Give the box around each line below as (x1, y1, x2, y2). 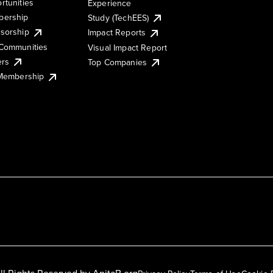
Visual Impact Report (88, 41, 168, 54)
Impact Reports (88, 26, 146, 39)
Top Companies (88, 55, 147, 68)
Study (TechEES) (88, 11, 149, 24)
